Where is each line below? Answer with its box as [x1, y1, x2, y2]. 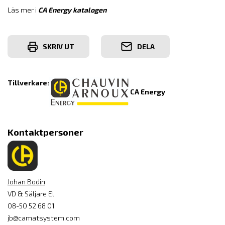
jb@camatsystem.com [8, 213, 80, 222]
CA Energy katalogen [38, 6, 106, 14]
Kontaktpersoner [8, 127, 83, 138]
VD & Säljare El [8, 189, 54, 198]
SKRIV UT [43, 42, 74, 51]
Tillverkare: [8, 78, 49, 87]
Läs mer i [8, 6, 38, 14]
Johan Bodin [8, 177, 45, 186]
